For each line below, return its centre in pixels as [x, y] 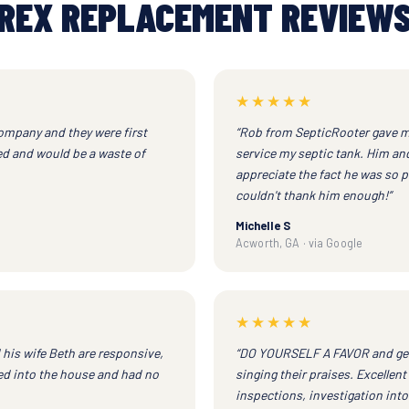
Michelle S [263, 225]
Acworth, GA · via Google [299, 242]
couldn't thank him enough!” [314, 194]
